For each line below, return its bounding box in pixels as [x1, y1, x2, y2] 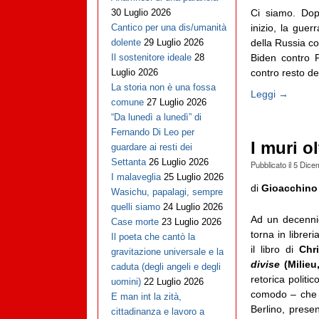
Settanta [110, 157, 146, 168]
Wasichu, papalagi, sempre [110, 187, 223, 198]
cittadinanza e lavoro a [110, 306, 204, 318]
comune [110, 97, 144, 108]
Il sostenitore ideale [110, 52, 192, 63]
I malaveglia [110, 172, 161, 183]
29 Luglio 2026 [143, 37, 204, 48]
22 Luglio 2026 [143, 276, 204, 288]
